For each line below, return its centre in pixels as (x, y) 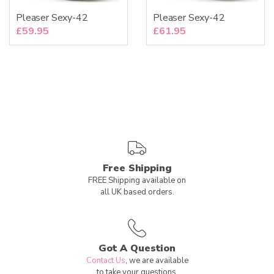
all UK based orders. (137, 192)
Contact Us (106, 261)
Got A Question (137, 248)
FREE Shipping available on (137, 180)
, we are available (157, 261)
